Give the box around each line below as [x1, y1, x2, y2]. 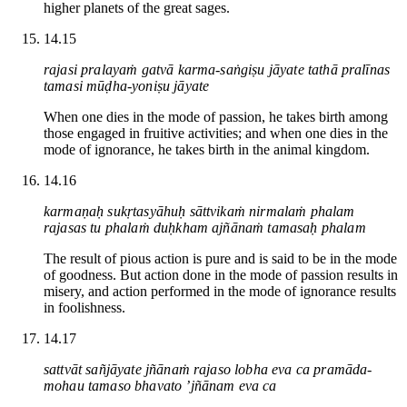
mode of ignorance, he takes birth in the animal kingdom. [44, 141, 370, 157]
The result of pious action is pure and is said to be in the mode [44, 250, 397, 266]
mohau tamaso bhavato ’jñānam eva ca [44, 377, 277, 393]
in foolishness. [44, 299, 125, 315]
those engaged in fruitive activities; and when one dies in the [44, 124, 388, 141]
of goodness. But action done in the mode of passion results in [44, 266, 398, 283]
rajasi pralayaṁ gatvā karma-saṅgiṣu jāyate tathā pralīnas [44, 61, 391, 77]
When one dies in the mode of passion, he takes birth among [44, 108, 388, 124]
